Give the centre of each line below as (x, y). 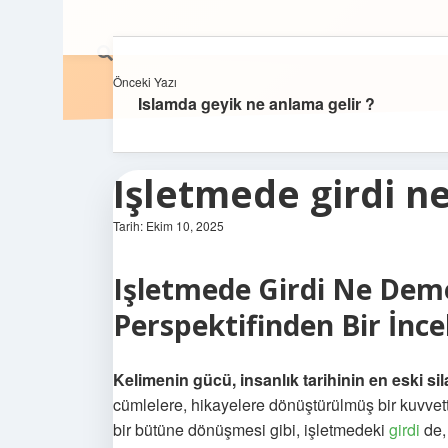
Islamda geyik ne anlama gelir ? (256, 103)
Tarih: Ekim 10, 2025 (168, 225)
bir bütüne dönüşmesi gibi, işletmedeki (251, 429)
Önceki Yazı (145, 81)
